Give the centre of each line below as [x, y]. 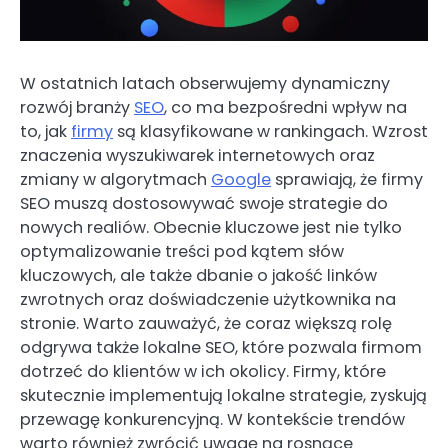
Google [241, 180]
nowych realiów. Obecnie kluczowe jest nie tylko [211, 228]
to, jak [45, 132]
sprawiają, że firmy [347, 180]
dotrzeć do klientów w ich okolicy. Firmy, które [203, 372]
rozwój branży [77, 108]
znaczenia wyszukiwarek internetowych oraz [197, 156]
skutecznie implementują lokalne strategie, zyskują [223, 396]
